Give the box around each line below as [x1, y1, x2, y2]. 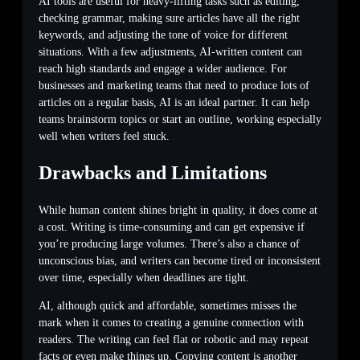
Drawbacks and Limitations [39, 162, 267, 183]
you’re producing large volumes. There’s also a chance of [39, 237, 300, 250]
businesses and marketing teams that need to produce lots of [39, 79, 309, 92]
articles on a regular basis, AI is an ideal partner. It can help [39, 96, 309, 108]
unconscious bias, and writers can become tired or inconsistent [39, 254, 321, 267]
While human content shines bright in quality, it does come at [39, 203, 317, 216]
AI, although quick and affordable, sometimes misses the [39, 299, 297, 312]
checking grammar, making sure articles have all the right [39, 11, 300, 24]
